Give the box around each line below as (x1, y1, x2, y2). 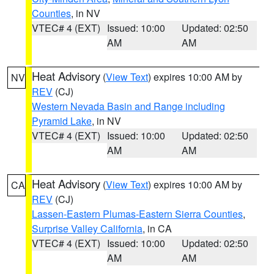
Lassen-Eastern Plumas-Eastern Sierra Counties (32, 207, 243, 221)
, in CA (143, 221, 172, 235)
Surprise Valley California (32, 221, 143, 235)
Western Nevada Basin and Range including (32, 99, 225, 113)
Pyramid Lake (32, 114, 92, 128)
